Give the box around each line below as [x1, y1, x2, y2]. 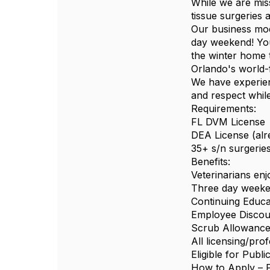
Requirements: [191, 102, 257, 115]
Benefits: [191, 155, 231, 168]
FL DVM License [191, 116, 266, 128]
